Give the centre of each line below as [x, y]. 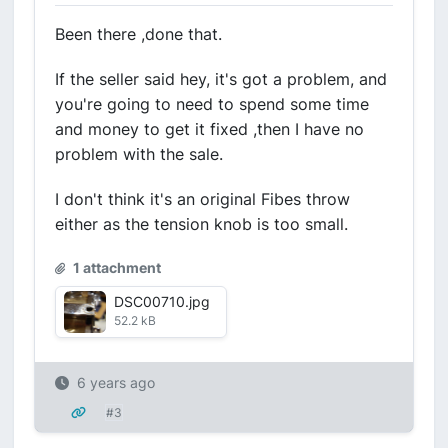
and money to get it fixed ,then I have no [209, 129]
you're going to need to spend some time [212, 104]
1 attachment [115, 267]
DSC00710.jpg [162, 301]
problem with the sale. [139, 154]
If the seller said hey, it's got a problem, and [221, 79]
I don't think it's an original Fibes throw [202, 199]
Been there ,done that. [138, 34]
